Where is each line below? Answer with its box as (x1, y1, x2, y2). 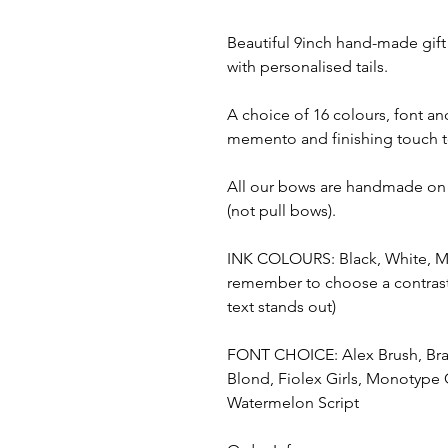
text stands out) (227, 297, 336, 317)
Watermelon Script (227, 393, 359, 413)
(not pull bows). (227, 201, 336, 221)
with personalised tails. (227, 57, 388, 77)
